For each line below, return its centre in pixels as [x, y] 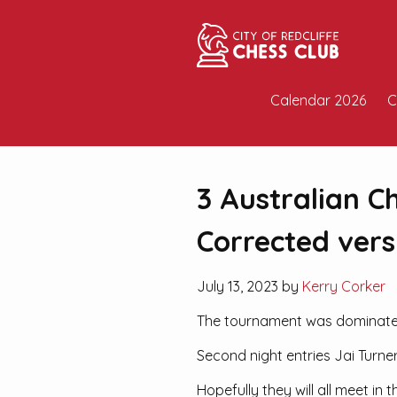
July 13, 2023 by [249, 286]
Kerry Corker [344, 286]
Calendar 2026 [318, 100]
